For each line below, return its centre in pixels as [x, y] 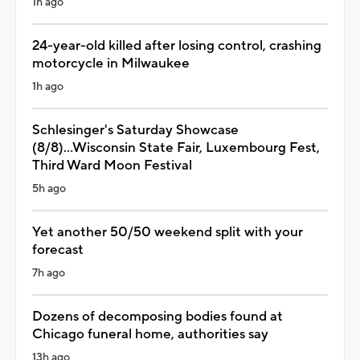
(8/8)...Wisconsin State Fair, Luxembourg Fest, [176, 147]
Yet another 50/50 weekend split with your [168, 232]
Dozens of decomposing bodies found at [157, 316]
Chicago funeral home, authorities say [150, 334]
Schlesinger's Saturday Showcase [135, 130]
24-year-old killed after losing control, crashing [177, 45]
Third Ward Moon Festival [112, 165]
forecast [58, 250]
